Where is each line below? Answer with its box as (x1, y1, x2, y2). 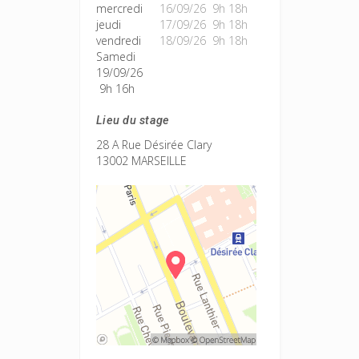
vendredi (96, 33, 141, 48)
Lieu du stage (96, 114, 170, 127)
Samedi (96, 49, 135, 64)
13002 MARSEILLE (96, 153, 187, 168)
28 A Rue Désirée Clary (96, 137, 212, 152)
